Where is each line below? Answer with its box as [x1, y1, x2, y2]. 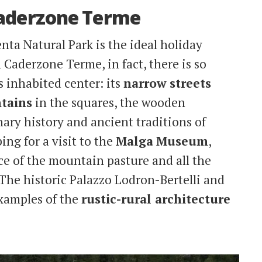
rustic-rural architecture [81, 191, 230, 208]
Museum [156, 133, 208, 150]
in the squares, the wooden [32, 94, 185, 111]
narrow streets [123, 75, 211, 92]
